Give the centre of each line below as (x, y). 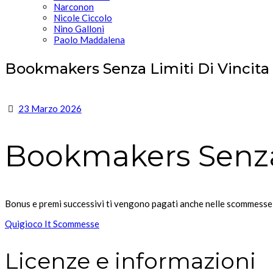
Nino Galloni (79, 29)
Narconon (74, 7)
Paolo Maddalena (89, 40)
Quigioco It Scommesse (52, 223)
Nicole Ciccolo (83, 18)
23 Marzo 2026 (50, 108)
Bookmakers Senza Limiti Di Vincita (137, 69)
